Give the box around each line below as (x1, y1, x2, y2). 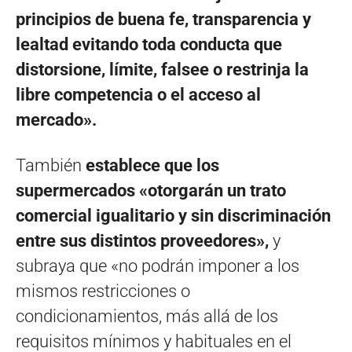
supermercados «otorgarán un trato (16, 180, 286, 200)
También (16, 155, 86, 175)
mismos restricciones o (16, 280, 190, 301)
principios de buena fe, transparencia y (16, 9, 311, 29)
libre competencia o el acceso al (16, 84, 261, 104)
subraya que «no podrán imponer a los (16, 255, 299, 276)
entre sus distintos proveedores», (16, 230, 273, 251)
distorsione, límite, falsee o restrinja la (16, 59, 309, 79)
